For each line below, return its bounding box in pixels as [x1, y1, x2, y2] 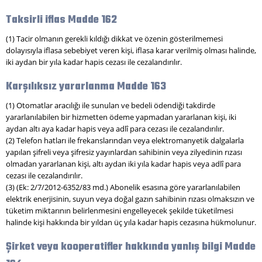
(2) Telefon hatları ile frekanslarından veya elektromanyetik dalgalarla [6, 135, 244, 146]
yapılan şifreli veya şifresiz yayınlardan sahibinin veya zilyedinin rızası [6, 146, 242, 157]
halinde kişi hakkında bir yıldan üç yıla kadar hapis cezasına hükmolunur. [6, 216, 256, 227]
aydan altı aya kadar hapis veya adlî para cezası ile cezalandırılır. [6, 123, 224, 134]
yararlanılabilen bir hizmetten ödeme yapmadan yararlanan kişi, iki [6, 111, 236, 122]
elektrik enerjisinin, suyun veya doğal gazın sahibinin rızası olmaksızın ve [6, 193, 254, 204]
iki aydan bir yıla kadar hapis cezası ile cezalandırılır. [6, 56, 182, 67]
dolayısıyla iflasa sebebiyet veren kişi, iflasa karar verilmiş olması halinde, [6, 44, 256, 56]
